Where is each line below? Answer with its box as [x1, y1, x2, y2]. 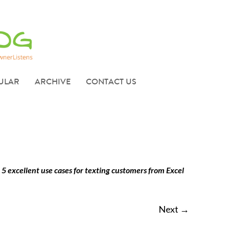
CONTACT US [86, 76, 136, 88]
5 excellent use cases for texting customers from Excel [2, 165, 184, 175]
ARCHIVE [35, 76, 71, 88]
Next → [158, 203, 189, 215]
